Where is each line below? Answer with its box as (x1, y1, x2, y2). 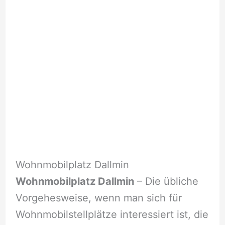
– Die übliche (134, 175, 198, 187)
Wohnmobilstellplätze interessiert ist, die (15, 208, 208, 220)
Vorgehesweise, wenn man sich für (15, 191, 182, 204)
